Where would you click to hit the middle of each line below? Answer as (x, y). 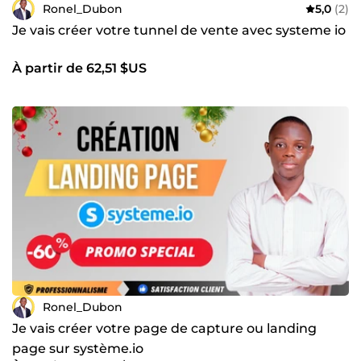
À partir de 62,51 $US (79, 68)
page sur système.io (78, 349)
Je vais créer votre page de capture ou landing (164, 329)
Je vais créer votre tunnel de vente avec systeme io (179, 31)
